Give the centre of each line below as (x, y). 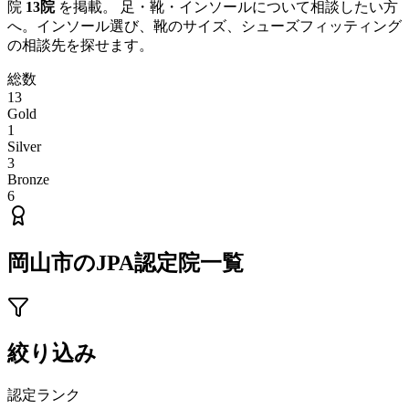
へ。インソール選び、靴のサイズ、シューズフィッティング (204, 26)
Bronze (28, 179)
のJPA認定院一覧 (158, 262)
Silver (24, 146)
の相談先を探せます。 (80, 45)
